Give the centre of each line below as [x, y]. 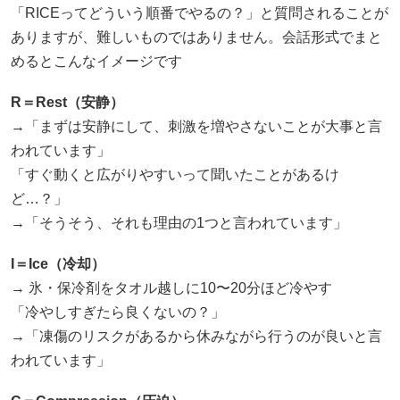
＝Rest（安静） [73, 103]
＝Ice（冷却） [60, 264]
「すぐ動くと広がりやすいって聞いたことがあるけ [175, 175]
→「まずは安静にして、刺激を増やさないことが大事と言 [196, 127]
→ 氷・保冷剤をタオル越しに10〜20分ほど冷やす [171, 288]
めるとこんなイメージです [96, 61]
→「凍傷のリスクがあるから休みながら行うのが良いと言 [196, 337]
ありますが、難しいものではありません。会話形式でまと [196, 37]
